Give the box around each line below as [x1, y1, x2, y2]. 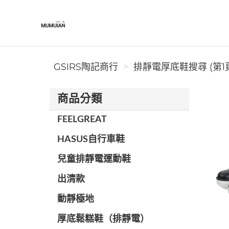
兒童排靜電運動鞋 [57, 155, 131, 164]
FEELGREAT [57, 115, 107, 124]
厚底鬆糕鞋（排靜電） [57, 215, 149, 224]
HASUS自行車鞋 [57, 135, 125, 144]
